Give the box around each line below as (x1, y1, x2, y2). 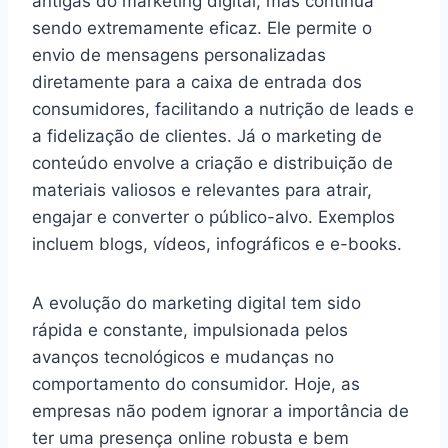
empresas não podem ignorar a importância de (32, 400, 409, 421)
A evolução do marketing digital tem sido (32, 292, 361, 313)
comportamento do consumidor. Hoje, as (32, 373, 360, 394)
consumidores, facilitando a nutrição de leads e (32, 98, 414, 119)
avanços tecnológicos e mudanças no (32, 346, 334, 367)
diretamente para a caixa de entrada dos (32, 71, 362, 92)
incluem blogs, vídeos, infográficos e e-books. (32, 233, 402, 254)
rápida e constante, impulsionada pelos (32, 319, 348, 340)
